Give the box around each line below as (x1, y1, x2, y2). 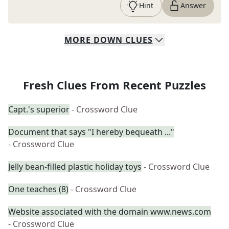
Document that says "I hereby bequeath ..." (8, 126, 174, 138)
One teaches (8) (8, 184, 68, 195)
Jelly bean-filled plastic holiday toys (8, 161, 142, 172)
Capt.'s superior (8, 104, 70, 115)
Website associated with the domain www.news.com (8, 206, 211, 217)
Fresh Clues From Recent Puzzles (23, 77, 206, 93)
